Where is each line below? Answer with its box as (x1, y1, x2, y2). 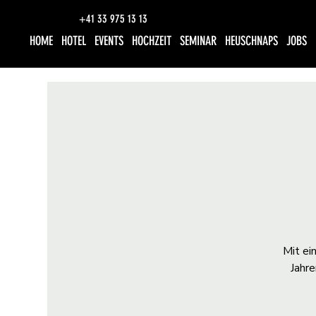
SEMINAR (180, 33, 217, 49)
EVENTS (95, 33, 124, 49)
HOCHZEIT (132, 33, 172, 49)
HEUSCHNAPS (225, 33, 279, 49)
